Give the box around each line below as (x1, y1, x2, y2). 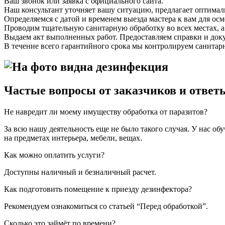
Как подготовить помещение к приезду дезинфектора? (4, 185, 192, 194)
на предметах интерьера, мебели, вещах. (4, 134, 142, 143)
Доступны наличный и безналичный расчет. (4, 168, 156, 177)
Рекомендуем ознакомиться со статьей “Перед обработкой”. (4, 202, 208, 211)
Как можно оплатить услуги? (4, 151, 104, 160)
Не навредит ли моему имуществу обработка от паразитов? (4, 107, 207, 117)
